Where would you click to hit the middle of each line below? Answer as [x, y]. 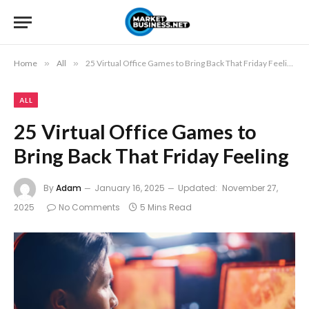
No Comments [89, 207]
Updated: [198, 188]
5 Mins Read [166, 207]
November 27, [250, 188]
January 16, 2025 [130, 188]
